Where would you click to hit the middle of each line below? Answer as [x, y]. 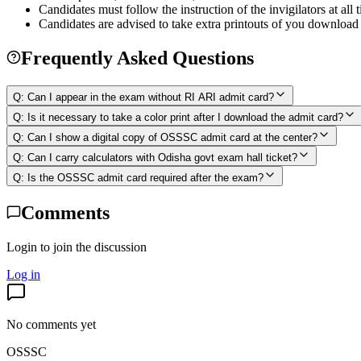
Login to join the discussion [77, 247]
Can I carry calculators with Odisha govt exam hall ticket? [162, 157]
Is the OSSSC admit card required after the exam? [145, 177]
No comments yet [51, 324]
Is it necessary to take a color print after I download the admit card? [185, 117]
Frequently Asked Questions [137, 58]
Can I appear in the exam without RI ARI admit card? [151, 97]
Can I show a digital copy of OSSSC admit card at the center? [172, 137]
